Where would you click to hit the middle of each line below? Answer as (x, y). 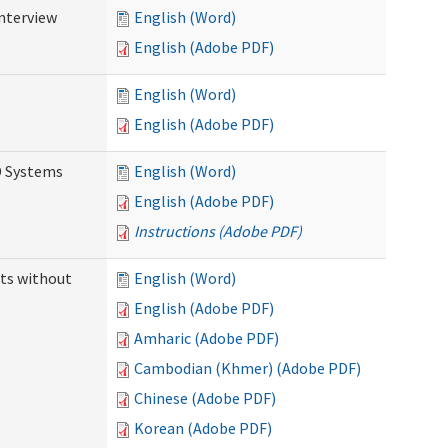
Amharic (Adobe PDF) (206, 338)
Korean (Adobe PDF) (203, 428)
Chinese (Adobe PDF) (205, 398)
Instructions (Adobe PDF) (218, 231)
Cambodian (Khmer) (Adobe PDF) (247, 368)
